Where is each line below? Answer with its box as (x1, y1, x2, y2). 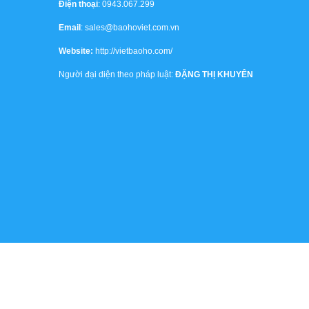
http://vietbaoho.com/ (92, 46, 172, 56)
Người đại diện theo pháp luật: (58, 70, 175, 79)
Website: (58, 46, 93, 56)
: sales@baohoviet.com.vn (80, 23, 179, 32)
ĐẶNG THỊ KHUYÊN (175, 70, 253, 79)
